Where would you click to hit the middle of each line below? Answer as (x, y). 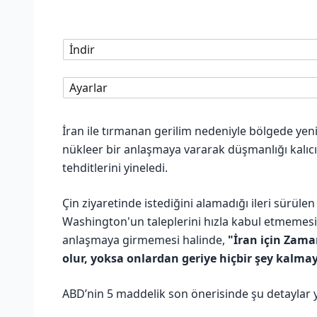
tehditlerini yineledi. (115, 167)
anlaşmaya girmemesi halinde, (145, 240)
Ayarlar (88, 87)
